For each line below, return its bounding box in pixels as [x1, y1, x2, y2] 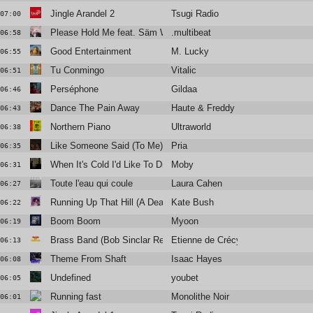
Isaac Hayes [171, 254, 223, 265]
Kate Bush [171, 197, 214, 208]
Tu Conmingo [50, 65, 104, 76]
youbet [171, 272, 199, 284]
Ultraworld [171, 122, 212, 133]
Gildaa [171, 84, 198, 95]
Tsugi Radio [171, 8, 219, 20]
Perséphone [50, 84, 99, 95]
